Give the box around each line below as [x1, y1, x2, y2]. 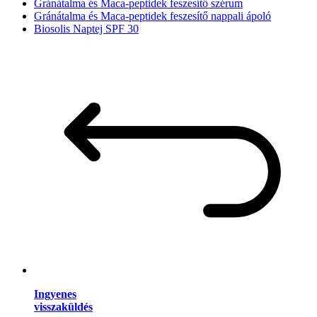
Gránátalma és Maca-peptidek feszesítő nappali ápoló [34, 9, 271, 22]
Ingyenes [34, 288, 76, 301]
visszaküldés [34, 301, 93, 313]
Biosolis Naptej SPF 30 [34, 22, 139, 35]
